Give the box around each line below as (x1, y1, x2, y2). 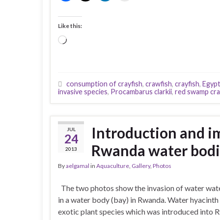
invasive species (58, 87, 108, 96)
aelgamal (66, 162, 89, 169)
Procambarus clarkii (110, 87, 172, 96)
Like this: (58, 22, 82, 29)
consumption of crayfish (66, 80, 142, 88)
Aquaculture (96, 162, 129, 169)
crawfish (145, 80, 172, 88)
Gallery (132, 162, 150, 169)
